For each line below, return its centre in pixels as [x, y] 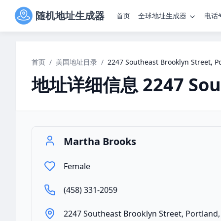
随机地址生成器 [70, 16]
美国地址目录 [76, 62]
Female [77, 166]
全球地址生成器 [162, 16]
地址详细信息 [85, 85]
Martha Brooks [100, 141]
